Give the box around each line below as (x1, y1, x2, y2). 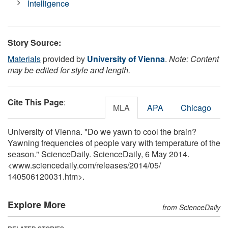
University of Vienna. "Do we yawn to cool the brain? (8, 125, 196, 137)
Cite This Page (8, 96, 64, 108)
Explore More (8, 197, 66, 211)
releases (96, 159, 127, 171)
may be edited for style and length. (8, 64, 130, 76)
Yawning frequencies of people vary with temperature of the (8, 136, 220, 149)
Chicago (181, 101, 211, 113)
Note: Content (169, 52, 219, 65)
